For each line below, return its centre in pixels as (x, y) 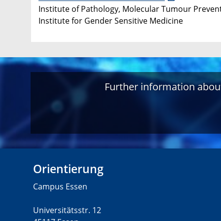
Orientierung (68, 169)
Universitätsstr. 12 (67, 210)
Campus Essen (60, 187)
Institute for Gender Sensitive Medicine (111, 21)
